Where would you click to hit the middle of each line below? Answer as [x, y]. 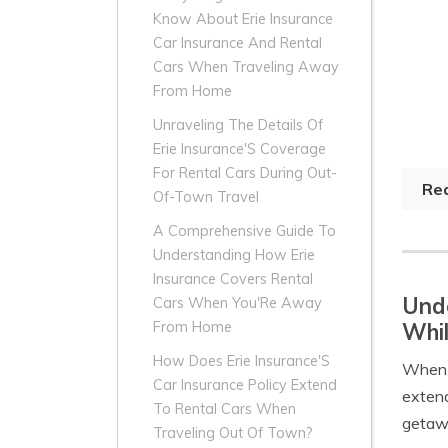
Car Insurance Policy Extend [245, 385]
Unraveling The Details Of [238, 125]
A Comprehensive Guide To [244, 231]
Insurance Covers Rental [233, 279]
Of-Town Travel [206, 197]
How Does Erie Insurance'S [241, 361]
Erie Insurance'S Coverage [239, 149]
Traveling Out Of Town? [233, 433]
